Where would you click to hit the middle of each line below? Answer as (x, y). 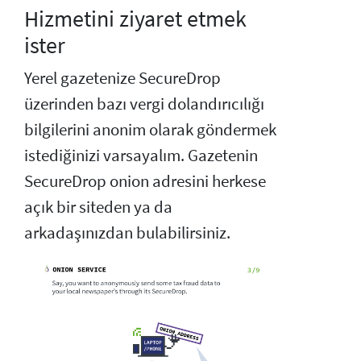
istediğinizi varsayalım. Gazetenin (141, 156)
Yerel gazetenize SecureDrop (122, 79)
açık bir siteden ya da (98, 207)
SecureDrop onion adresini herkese (145, 182)
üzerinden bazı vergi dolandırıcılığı (144, 104)
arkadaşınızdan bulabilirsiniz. (127, 233)
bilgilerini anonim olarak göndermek (150, 130)
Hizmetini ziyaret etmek (135, 19)
